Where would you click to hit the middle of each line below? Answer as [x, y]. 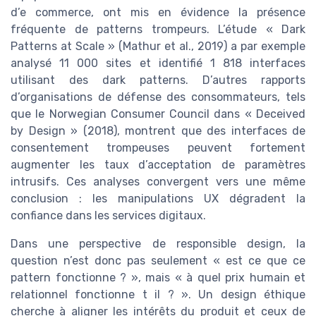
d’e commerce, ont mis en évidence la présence [158, 13]
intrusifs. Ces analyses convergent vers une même [158, 182]
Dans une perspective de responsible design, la [158, 244]
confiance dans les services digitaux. [108, 216]
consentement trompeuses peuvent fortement [158, 148]
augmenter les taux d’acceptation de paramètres [158, 165]
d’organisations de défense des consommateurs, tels [158, 97]
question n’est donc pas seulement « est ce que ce [158, 261]
